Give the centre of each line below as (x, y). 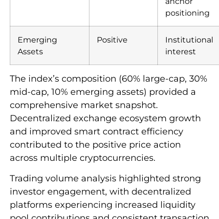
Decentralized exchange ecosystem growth (105, 119)
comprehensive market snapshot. (84, 105)
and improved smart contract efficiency (97, 132)
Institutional (189, 40)
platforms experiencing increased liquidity (103, 205)
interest (181, 52)
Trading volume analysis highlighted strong (105, 178)
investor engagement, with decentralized (100, 191)
